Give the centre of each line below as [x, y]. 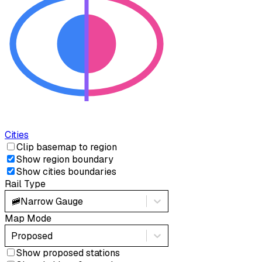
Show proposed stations [68, 253]
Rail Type [25, 184]
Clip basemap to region [67, 147]
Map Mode [28, 219]
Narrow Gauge [52, 201]
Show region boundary [65, 160]
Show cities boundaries [66, 172]
